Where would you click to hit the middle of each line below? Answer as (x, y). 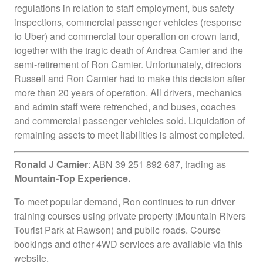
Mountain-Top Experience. (72, 178)
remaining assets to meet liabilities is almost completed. (129, 134)
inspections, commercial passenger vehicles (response (128, 22)
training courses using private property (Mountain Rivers (130, 215)
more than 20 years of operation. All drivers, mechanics (128, 92)
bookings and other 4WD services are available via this (128, 244)
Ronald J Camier (51, 164)
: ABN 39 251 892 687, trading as (157, 164)
